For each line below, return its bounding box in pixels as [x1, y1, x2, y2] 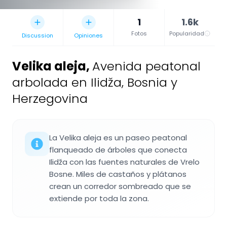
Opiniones [74, 31, 103, 40]
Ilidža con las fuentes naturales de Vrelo [49, 156, 200, 167]
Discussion [22, 31, 53, 40]
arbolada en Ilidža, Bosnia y [12, 73, 177, 91]
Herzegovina [12, 90, 88, 107]
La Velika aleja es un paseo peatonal [49, 132, 187, 143]
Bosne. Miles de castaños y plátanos [49, 168, 186, 179]
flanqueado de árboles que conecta [49, 144, 187, 155]
